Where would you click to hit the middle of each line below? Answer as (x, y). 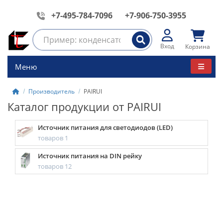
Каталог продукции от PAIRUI (84, 107)
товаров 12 (55, 166)
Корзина (198, 46)
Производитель (52, 91)
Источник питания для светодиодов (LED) (106, 127)
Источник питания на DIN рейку (90, 156)
